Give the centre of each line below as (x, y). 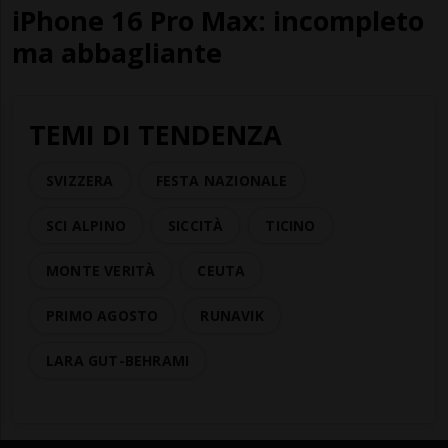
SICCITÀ (196, 225)
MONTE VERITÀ (101, 270)
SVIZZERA (80, 180)
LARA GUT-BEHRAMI (118, 360)
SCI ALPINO (86, 225)
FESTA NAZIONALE (221, 180)
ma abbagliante (117, 52)
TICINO (290, 225)
